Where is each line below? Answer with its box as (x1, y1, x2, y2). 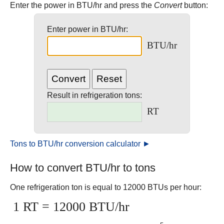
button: (182, 1, 208, 9)
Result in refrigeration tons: (47, 91, 142, 99)
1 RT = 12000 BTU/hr (13, 199, 129, 214)
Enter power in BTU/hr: (47, 25, 128, 33)
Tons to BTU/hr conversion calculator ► (10, 139, 150, 148)
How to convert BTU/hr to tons (10, 161, 155, 174)
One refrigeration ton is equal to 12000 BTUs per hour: (10, 183, 201, 191)
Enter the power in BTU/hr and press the (10, 1, 154, 9)
